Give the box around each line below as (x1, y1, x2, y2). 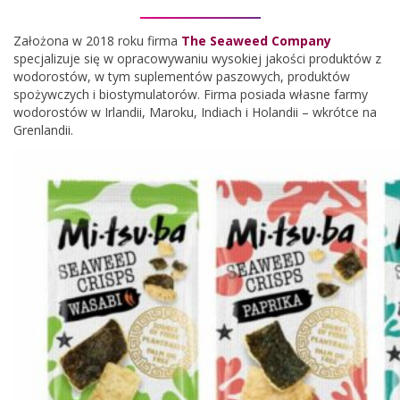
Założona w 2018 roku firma (13, 32, 181, 49)
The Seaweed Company (181, 32, 331, 49)
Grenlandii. (13, 121, 73, 138)
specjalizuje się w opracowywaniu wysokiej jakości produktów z (13, 50, 381, 67)
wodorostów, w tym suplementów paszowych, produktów (13, 68, 350, 85)
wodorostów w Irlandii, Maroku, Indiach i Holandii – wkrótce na (13, 104, 377, 121)
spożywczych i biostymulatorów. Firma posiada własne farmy (13, 86, 368, 103)
